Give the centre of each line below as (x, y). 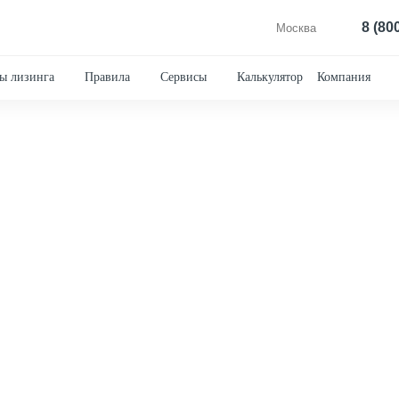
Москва (296, 28)
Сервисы (183, 77)
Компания (344, 77)
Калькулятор (270, 77)
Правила (107, 77)
